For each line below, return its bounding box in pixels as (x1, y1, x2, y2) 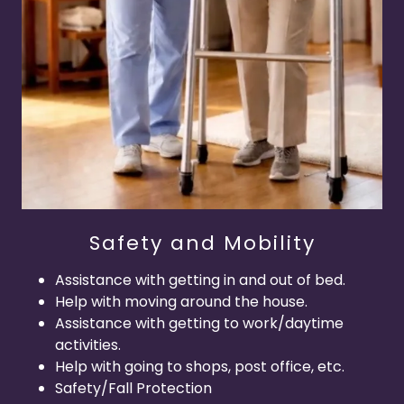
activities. (54, 335, 121, 356)
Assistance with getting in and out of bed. (54, 270, 345, 291)
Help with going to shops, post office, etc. (54, 356, 344, 378)
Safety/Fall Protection (54, 378, 212, 399)
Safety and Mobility (88, 229, 316, 258)
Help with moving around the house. (54, 291, 308, 313)
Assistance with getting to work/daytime (54, 313, 344, 335)
